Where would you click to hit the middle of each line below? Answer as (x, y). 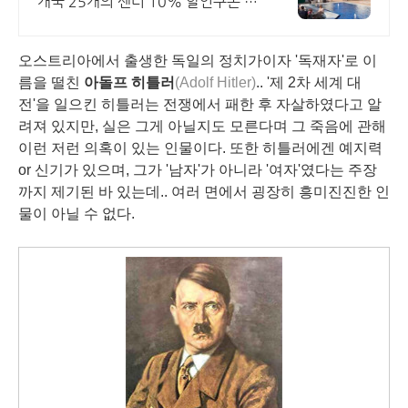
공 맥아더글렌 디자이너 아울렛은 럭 (147, 21)
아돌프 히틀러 (129, 82)
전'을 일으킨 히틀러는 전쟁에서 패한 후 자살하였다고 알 (200, 104)
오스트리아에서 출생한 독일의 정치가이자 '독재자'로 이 (198, 61)
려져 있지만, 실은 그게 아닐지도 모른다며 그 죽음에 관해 (202, 126)
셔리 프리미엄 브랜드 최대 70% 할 (145, 41)
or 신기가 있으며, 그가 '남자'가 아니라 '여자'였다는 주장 (198, 170)
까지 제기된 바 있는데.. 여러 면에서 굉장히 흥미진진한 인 (204, 192)
